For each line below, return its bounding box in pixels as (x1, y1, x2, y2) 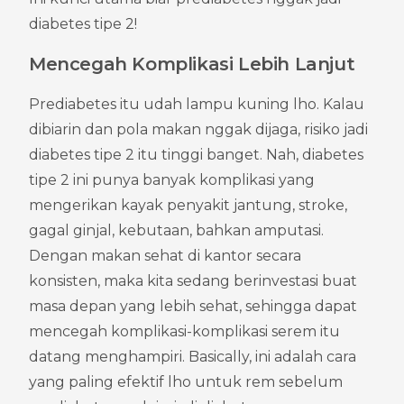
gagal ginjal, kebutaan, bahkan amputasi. (29, 221, 324, 239)
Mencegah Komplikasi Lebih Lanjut (29, 52, 355, 75)
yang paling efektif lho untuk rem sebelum (29, 372, 343, 390)
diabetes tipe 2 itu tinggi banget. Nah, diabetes (29, 145, 363, 163)
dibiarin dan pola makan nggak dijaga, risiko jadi (29, 120, 368, 138)
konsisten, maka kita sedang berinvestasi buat (29, 271, 357, 289)
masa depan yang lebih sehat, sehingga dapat (29, 297, 357, 315)
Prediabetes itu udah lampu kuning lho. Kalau (29, 95, 364, 113)
